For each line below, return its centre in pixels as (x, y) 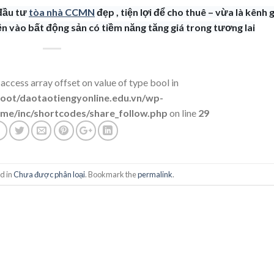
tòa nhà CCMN (62, 12)
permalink (155, 174)
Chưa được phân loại (50, 174)
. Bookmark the (112, 174)
